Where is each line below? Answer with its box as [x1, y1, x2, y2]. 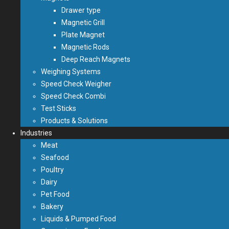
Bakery [41, 202, 63, 211]
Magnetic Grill [61, 18, 105, 27]
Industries [20, 129, 52, 137]
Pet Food [41, 190, 70, 198]
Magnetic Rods [61, 43, 109, 51]
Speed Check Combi [41, 92, 106, 100]
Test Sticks [41, 104, 76, 112]
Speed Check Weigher [41, 80, 111, 88]
